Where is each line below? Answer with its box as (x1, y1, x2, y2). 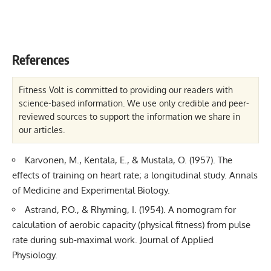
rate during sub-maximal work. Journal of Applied (12, 234, 214, 246)
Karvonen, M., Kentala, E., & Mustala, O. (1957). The (25, 154, 232, 166)
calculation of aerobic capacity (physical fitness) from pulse (12, 219, 250, 231)
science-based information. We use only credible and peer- (19, 97, 249, 108)
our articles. (19, 124, 65, 135)
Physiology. (12, 249, 57, 261)
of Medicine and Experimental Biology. (12, 184, 170, 196)
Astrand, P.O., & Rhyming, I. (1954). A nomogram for (25, 204, 236, 216)
